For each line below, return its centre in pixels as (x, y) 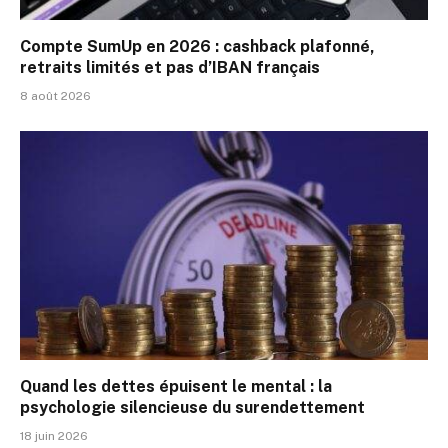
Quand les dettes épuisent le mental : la (176, 387)
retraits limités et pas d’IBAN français (170, 67)
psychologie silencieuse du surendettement (192, 408)
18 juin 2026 (54, 436)
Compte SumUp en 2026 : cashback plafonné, (197, 46)
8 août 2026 (55, 95)
